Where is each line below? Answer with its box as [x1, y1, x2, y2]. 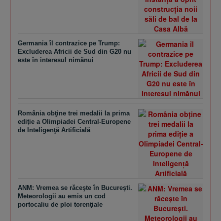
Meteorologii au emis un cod [18, 192, 106, 200]
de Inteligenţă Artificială [18, 126, 90, 134]
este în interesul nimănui [18, 56, 94, 64]
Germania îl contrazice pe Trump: [18, 39, 120, 47]
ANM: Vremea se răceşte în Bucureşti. [18, 184, 132, 191]
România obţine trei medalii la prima [18, 110, 130, 117]
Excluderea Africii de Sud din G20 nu [18, 48, 131, 55]
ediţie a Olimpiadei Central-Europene [18, 118, 131, 125]
